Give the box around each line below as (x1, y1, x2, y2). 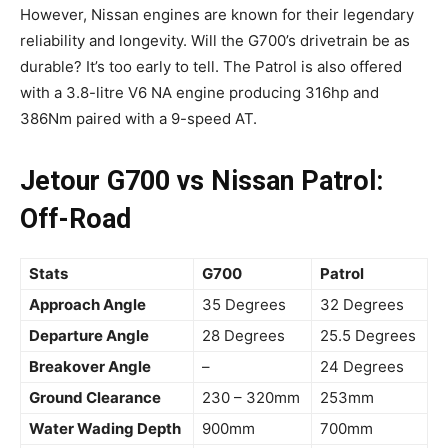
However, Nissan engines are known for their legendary (20, 5, 414, 25)
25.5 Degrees (320, 326, 416, 346)
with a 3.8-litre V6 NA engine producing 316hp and (20, 83, 379, 103)
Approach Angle (29, 295, 146, 315)
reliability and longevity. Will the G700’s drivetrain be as (20, 31, 410, 51)
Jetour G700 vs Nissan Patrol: (20, 165, 383, 198)
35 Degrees (202, 295, 286, 315)
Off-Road (20, 203, 131, 236)
